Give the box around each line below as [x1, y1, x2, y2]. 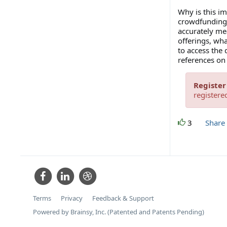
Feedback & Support [92, 193, 154, 203]
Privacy [60, 193, 83, 203]
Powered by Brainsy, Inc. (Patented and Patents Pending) [32, 207, 204, 216]
